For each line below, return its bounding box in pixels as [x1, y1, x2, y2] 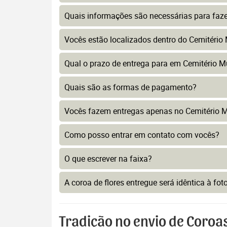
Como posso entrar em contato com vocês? [64, 129, 219, 140]
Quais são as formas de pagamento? [64, 82, 197, 93]
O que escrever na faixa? [64, 153, 152, 164]
